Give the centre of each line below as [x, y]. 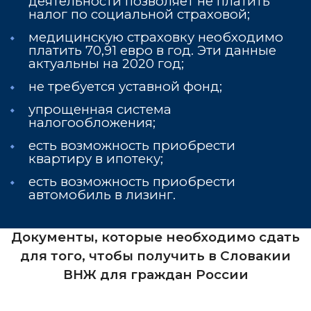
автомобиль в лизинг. [102, 195]
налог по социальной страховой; [139, 14]
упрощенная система [100, 109]
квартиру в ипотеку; [96, 159]
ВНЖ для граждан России [155, 275]
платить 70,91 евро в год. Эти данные [152, 50]
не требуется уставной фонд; [125, 86]
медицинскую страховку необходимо [156, 37]
